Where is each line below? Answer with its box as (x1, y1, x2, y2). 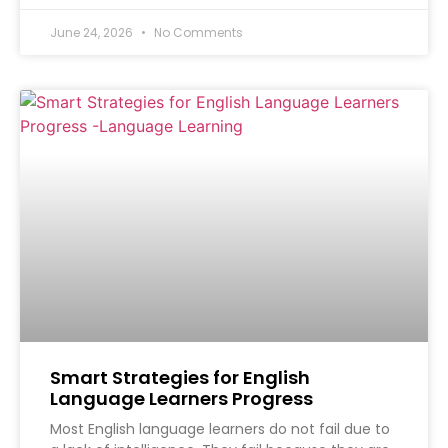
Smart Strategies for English (50, 365, 310, 391)
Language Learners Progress (50, 386, 313, 412)
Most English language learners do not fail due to (50, 419, 390, 440)
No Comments (151, 24, 243, 42)
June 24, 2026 (50, 24, 136, 42)
